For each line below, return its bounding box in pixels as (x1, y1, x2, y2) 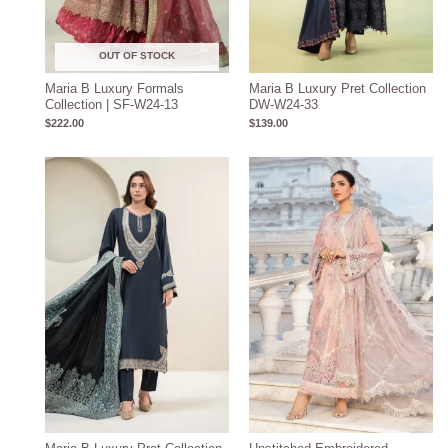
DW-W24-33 (249, 97, 318, 113)
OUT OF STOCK (99, 50, 176, 62)
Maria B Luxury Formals (45, 81, 185, 97)
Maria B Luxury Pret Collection (249, 81, 426, 97)
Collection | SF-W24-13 (45, 97, 179, 113)
